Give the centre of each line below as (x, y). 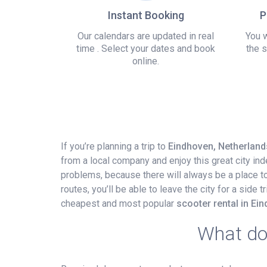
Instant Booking (146, 15)
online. (146, 61)
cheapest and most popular (119, 203)
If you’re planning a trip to (114, 146)
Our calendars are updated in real (146, 36)
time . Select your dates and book (146, 48)
